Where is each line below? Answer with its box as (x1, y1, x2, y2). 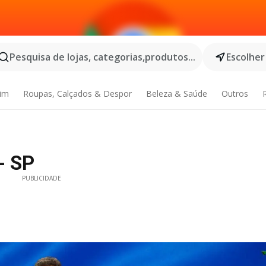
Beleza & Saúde (145, 88, 207, 99)
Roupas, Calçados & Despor (23, 88, 132, 99)
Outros (221, 88, 248, 99)
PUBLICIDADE (22, 174, 62, 182)
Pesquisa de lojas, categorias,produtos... (9, 50, 195, 64)
